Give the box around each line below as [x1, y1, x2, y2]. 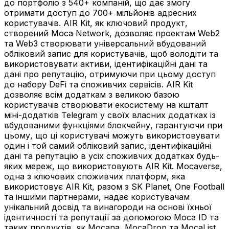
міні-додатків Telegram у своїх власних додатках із [4, 110, 216, 121]
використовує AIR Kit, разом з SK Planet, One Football [4, 181, 224, 192]
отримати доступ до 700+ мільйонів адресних [4, 8, 197, 18]
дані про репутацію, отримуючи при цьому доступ [4, 69, 216, 80]
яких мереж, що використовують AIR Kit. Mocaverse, [4, 161, 222, 172]
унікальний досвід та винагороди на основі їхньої [4, 202, 212, 213]
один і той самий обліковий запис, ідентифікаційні [4, 141, 211, 151]
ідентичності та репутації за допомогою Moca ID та [4, 212, 219, 223]
